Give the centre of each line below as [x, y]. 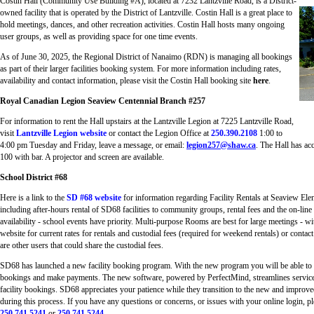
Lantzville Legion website [61, 133]
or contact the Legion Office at [159, 133]
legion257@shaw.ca [221, 145]
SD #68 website [94, 198]
